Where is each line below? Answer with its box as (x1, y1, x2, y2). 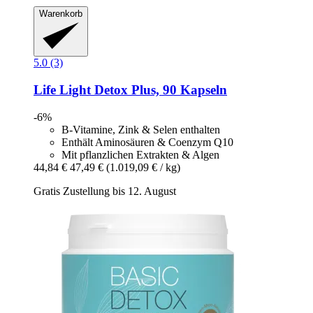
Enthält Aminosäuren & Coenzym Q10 (61, 136, 233, 148)
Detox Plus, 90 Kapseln (91, 82, 227, 97)
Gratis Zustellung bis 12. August (34, 184, 176, 197)
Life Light (34, 82, 91, 97)
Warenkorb (39, 8, 82, 19)
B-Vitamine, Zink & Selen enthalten (61, 123, 220, 136)
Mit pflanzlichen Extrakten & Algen (61, 148, 219, 161)
